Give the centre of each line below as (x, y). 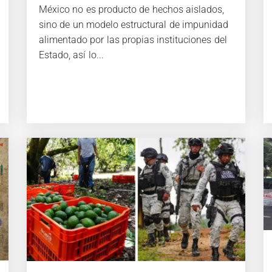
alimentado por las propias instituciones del (133, 39)
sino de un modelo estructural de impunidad (134, 24)
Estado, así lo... (71, 55)
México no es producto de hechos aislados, (131, 9)
